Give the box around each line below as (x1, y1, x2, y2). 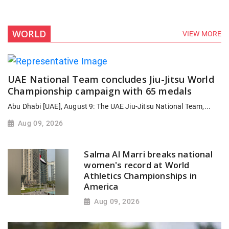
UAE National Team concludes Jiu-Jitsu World (8, 73, 214, 86)
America (84, 180, 119, 193)
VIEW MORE (182, 30, 221, 38)
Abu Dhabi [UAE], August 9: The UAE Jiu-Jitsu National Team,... (8, 102, 211, 111)
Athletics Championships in (84, 170, 197, 182)
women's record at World (84, 159, 190, 171)
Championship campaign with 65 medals (8, 85, 192, 98)
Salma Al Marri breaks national (84, 148, 213, 161)
